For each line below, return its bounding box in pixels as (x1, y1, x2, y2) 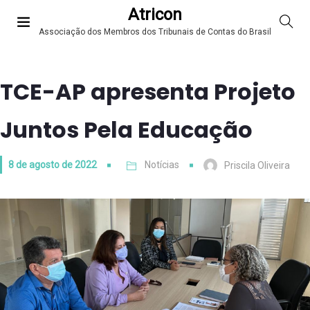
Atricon (128, 5, 182, 25)
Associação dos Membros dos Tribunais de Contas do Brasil (39, 27, 271, 37)
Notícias (145, 159, 179, 170)
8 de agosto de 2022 (8, 159, 97, 170)
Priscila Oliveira (224, 160, 290, 172)
